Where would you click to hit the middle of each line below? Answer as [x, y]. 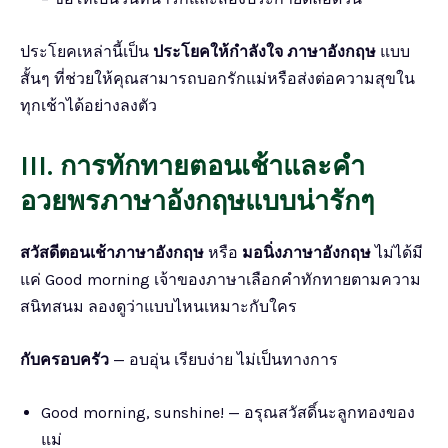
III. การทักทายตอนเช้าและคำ [192, 165]
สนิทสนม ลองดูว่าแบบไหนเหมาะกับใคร [158, 306]
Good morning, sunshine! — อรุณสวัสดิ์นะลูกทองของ [228, 412]
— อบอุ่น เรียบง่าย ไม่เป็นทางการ [223, 359]
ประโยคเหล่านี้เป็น [86, 51]
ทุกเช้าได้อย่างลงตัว [88, 105]
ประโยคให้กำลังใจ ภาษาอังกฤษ [264, 51]
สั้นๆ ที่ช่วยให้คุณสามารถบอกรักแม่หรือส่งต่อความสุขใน [217, 78]
